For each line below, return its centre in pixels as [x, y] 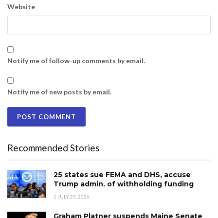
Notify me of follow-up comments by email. [76, 60]
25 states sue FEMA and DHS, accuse [122, 174]
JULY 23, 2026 [73, 196]
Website [21, 6]
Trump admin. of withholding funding [124, 184]
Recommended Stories [54, 147]
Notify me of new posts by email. [59, 91]
